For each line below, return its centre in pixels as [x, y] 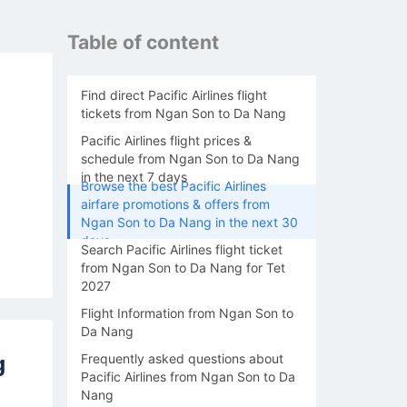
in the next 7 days [134, 177]
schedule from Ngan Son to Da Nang [190, 159]
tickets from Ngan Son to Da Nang [184, 113]
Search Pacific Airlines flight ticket [182, 249]
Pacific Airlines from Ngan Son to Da [188, 377]
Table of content [143, 42]
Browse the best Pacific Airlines [174, 186]
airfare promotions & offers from [175, 204]
